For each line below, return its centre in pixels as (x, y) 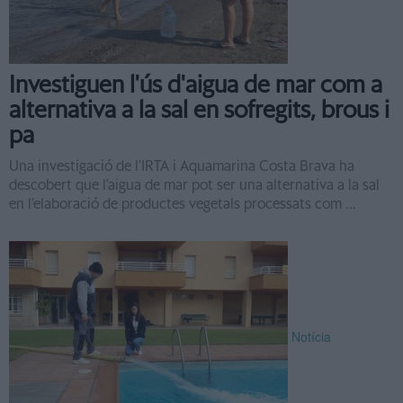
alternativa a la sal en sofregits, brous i (199, 111)
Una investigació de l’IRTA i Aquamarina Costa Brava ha (182, 166)
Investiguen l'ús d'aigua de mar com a (196, 85)
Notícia (311, 336)
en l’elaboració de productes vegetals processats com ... (183, 204)
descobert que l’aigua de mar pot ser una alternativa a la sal (194, 185)
